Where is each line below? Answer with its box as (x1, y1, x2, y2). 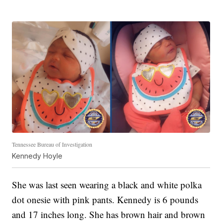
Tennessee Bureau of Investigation (12, 140, 93, 148)
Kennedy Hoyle (12, 151, 63, 160)
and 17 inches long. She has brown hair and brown (12, 208, 206, 221)
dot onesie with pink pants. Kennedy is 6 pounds (12, 193, 199, 206)
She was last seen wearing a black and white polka (12, 178, 202, 191)
